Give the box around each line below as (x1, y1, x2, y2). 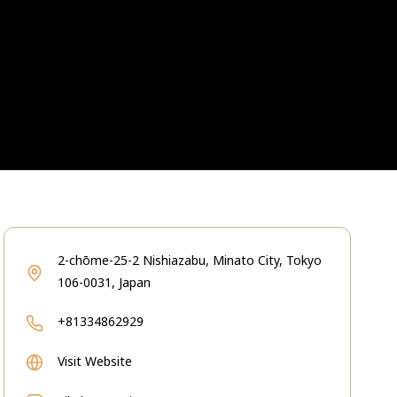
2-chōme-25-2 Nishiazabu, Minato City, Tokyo (58, 252, 322, 269)
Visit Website (58, 353, 132, 370)
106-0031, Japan (58, 274, 151, 291)
